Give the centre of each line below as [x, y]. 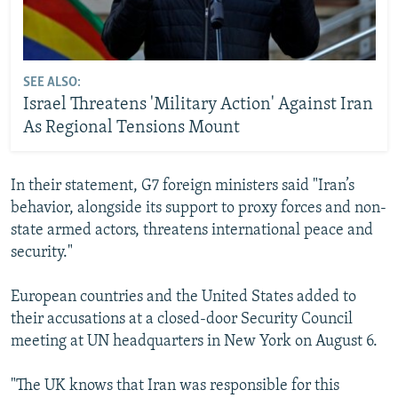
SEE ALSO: [52, 82]
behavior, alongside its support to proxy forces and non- [199, 208]
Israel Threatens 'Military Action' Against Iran [198, 104]
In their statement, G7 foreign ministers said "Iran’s [183, 186]
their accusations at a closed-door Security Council [182, 319]
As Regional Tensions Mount [131, 127]
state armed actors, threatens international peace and [192, 231]
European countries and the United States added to [183, 297]
